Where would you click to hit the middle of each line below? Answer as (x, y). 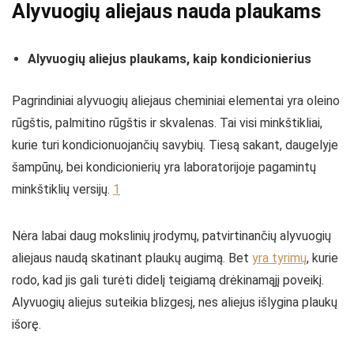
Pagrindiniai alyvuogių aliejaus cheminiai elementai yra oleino (176, 101)
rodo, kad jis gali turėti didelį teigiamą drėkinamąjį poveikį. (168, 280)
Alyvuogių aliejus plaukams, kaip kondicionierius (169, 59)
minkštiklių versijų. (62, 189)
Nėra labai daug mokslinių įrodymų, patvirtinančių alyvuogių (171, 236)
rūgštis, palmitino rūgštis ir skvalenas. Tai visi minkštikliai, (167, 123)
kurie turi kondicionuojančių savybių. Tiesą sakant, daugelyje (175, 145)
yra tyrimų (279, 258)
